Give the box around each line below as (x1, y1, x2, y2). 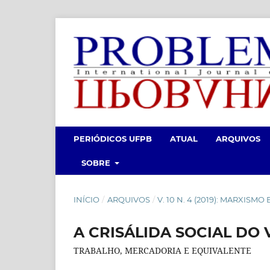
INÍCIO (74, 194, 99, 204)
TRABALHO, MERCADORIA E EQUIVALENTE (74, 244, 251, 256)
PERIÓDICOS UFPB (74, 133, 152, 143)
